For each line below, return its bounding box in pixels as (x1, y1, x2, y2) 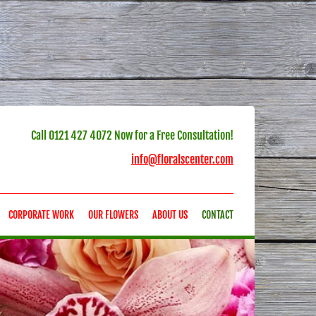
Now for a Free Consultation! (111, 128, 233, 142)
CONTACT (202, 209, 233, 221)
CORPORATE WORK (8, 209, 74, 221)
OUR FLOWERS (88, 209, 138, 221)
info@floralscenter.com (130, 152, 233, 166)
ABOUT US (152, 209, 188, 221)
